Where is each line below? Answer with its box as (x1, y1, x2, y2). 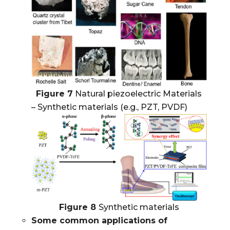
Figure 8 (59, 202, 99, 213)
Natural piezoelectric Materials (73, 88, 202, 99)
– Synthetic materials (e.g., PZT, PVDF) (31, 102, 187, 112)
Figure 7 (36, 88, 73, 99)
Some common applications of (31, 216, 167, 226)
